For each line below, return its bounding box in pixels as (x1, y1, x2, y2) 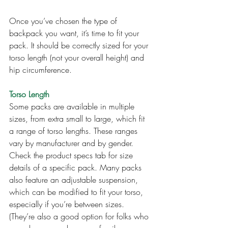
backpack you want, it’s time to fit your (9, 27, 141, 39)
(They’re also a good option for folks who (9, 211, 151, 222)
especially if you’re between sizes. (9, 198, 127, 210)
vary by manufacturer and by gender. (9, 137, 136, 149)
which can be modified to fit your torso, (9, 186, 146, 198)
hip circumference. (9, 64, 72, 76)
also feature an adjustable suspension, (9, 174, 140, 186)
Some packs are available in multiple (9, 101, 137, 112)
